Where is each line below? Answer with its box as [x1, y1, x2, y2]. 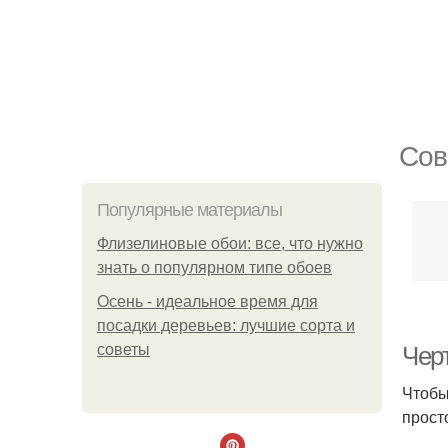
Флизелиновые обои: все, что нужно [97, 235, 363, 252]
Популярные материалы [97, 200, 282, 220]
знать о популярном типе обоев [97, 259, 332, 276]
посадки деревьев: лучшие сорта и [97, 317, 355, 334]
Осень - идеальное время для [97, 293, 318, 310]
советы [97, 341, 150, 358]
